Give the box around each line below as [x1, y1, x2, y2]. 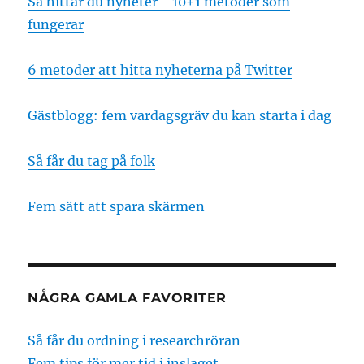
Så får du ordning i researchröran [28, 332, 241, 349]
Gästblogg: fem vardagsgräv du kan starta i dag [28, 107, 332, 124]
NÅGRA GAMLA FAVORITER [28, 290, 227, 306]
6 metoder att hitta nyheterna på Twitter [28, 62, 293, 79]
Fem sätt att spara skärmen [28, 198, 206, 215]
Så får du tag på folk [28, 153, 156, 170]
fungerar [28, 16, 84, 33]
